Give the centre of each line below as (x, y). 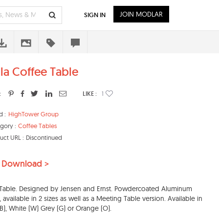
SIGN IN (95, 15)
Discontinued (44, 138)
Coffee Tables (37, 126)
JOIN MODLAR (141, 14)
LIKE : (90, 94)
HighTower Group (33, 114)
